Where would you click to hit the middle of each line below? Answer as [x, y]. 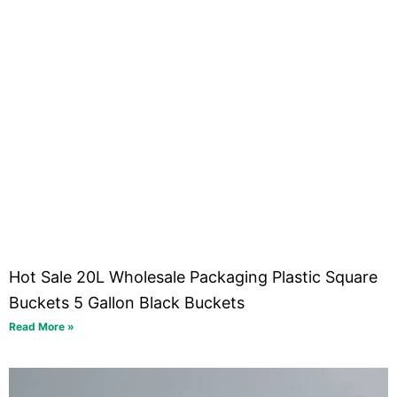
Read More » [42, 326]
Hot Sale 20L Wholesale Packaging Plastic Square [193, 276]
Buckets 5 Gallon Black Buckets [127, 302]
